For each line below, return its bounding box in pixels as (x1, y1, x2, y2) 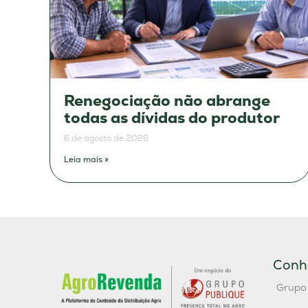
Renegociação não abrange (64, 91, 270, 111)
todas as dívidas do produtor (64, 108, 280, 129)
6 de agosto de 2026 (64, 133, 148, 144)
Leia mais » (64, 154, 109, 166)
